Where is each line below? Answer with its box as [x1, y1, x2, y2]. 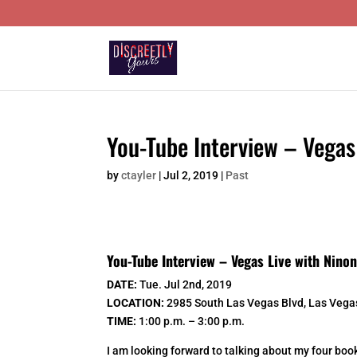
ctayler [121, 169, 157, 182]
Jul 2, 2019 [163, 169, 219, 182]
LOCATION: [107, 296, 167, 309]
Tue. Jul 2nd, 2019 [139, 277, 233, 291]
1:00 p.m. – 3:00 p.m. [136, 314, 245, 328]
